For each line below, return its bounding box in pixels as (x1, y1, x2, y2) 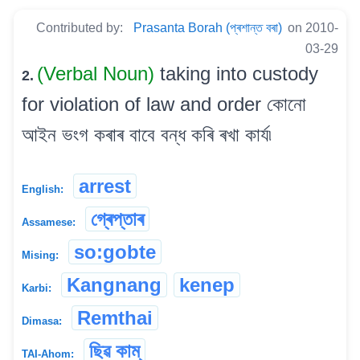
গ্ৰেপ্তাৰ (91, 207, 144, 230)
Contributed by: (36, 20, 126, 35)
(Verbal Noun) (37, 62, 160, 84)
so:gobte (74, 240, 156, 263)
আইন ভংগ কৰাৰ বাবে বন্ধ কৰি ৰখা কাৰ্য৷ (22, 123, 272, 145)
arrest (79, 174, 131, 197)
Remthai (77, 306, 153, 329)
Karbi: (22, 281, 51, 294)
